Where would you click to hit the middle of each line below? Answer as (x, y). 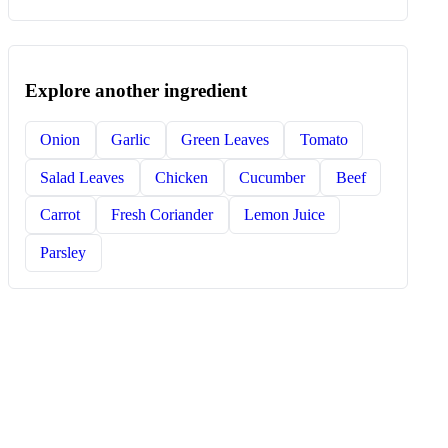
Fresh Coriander (162, 215)
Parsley (63, 252)
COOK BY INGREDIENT (95, 369)
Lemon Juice (284, 215)
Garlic (131, 139)
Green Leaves (224, 139)
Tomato (323, 139)
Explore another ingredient (136, 91)
